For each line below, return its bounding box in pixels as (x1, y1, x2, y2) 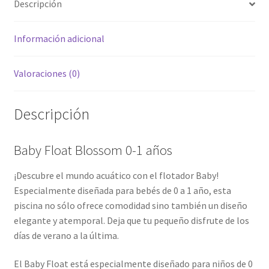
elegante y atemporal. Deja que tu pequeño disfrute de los (13, 214, 249, 226)
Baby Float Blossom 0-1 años (13, 141, 172, 159)
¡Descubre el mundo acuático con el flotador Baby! (13, 169, 219, 181)
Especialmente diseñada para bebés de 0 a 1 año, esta (13, 184, 231, 196)
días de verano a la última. (13, 229, 119, 241)
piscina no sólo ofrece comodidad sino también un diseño (13, 199, 247, 211)
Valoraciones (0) (13, 67, 80, 80)
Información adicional (13, 32, 104, 45)
